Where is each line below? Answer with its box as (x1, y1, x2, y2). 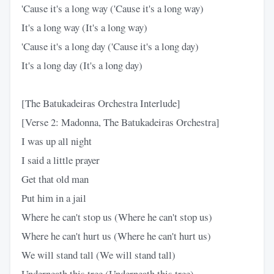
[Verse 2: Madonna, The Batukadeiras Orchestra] (21, 114, 220, 129)
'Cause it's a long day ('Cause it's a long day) (21, 39, 199, 53)
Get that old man (21, 171, 89, 186)
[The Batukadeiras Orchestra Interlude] (21, 95, 180, 110)
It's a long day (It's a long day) (21, 57, 143, 72)
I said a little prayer (21, 152, 100, 167)
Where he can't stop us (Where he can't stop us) (21, 209, 212, 224)
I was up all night (21, 133, 92, 148)
